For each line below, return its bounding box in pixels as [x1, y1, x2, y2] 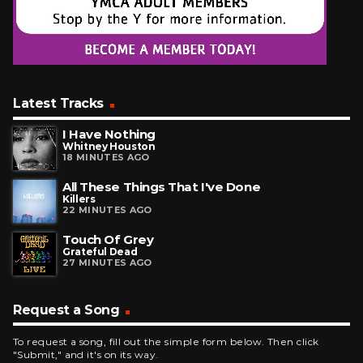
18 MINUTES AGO [62, 152, 150, 164]
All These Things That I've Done [62, 178, 261, 194]
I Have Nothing [62, 126, 156, 143]
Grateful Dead [62, 245, 138, 258]
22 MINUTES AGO [62, 204, 152, 216]
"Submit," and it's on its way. [13, 348, 159, 361]
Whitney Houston [62, 140, 156, 153]
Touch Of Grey [62, 231, 154, 247]
